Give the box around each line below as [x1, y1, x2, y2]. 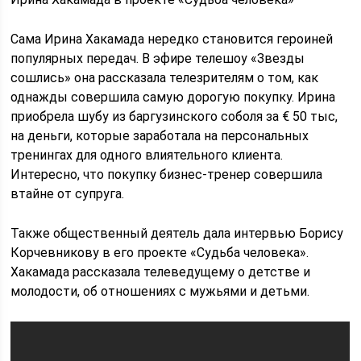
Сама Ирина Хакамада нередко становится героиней [10, 31, 334, 47]
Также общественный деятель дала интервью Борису [10, 226, 344, 241]
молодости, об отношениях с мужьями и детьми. [10, 284, 310, 299]
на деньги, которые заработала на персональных [10, 128, 309, 143]
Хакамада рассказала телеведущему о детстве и [10, 264, 311, 280]
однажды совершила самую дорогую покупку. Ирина [10, 89, 336, 105]
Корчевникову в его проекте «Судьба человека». [10, 245, 309, 260]
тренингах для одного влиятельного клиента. [10, 147, 284, 163]
